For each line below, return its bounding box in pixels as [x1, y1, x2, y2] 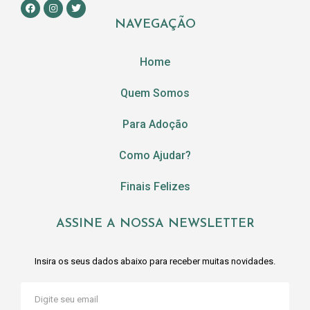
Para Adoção [122, 118, 188, 131]
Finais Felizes [120, 180, 190, 194]
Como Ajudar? [119, 149, 191, 163]
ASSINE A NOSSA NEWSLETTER [55, 217, 255, 231]
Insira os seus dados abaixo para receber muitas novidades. [35, 256, 275, 267]
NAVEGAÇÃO [114, 18, 196, 32]
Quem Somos [120, 86, 190, 100]
